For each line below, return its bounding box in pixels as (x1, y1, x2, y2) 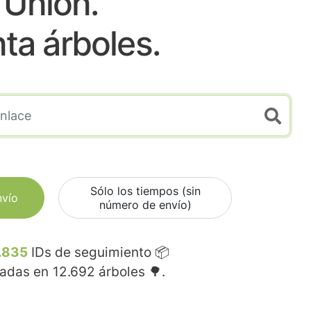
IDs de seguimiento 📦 (28, 244, 169, 261)
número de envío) (99, 198, 192, 212)
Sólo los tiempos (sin (90, 184, 201, 199)
